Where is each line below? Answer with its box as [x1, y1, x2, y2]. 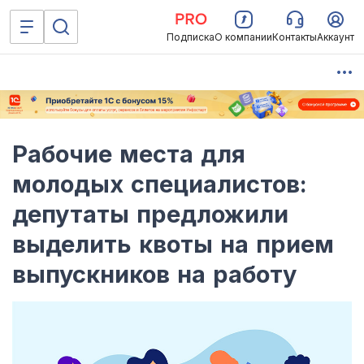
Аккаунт [317, 31, 354, 43]
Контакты [272, 31, 317, 43]
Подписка [167, 31, 214, 43]
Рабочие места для [12, 140, 245, 169]
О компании [214, 31, 272, 43]
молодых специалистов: [12, 170, 307, 199]
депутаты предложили [12, 200, 288, 229]
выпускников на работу [12, 260, 297, 289]
